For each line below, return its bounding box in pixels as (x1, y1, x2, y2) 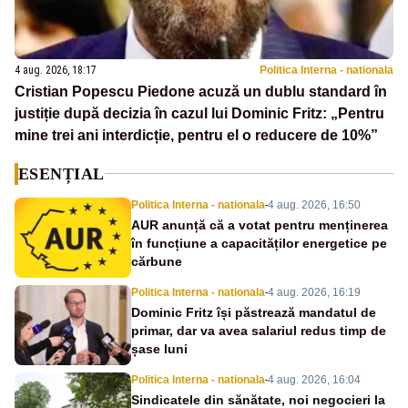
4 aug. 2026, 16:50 (268, 198, 361, 211)
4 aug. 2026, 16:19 (268, 285, 361, 299)
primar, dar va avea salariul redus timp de (131, 322, 386, 338)
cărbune (131, 253, 182, 269)
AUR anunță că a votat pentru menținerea (131, 217, 388, 232)
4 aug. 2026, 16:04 (268, 372, 361, 386)
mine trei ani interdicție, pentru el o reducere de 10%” (15, 127, 378, 143)
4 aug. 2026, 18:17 (15, 63, 97, 76)
